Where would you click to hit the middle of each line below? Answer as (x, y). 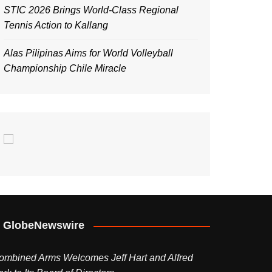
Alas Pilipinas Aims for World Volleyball (88, 53)
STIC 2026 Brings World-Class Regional (91, 10)
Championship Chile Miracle (65, 68)
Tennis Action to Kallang (56, 25)
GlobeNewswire (44, 225)
